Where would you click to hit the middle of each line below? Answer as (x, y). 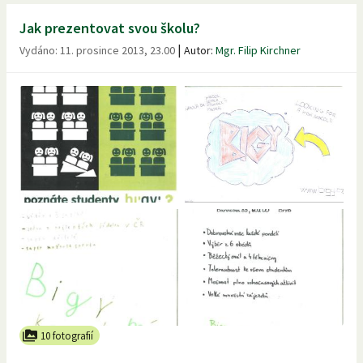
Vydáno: (40, 51)
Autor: (200, 51)
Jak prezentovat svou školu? (110, 28)
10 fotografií (67, 335)
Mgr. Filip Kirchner (258, 51)
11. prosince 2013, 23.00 (117, 51)
